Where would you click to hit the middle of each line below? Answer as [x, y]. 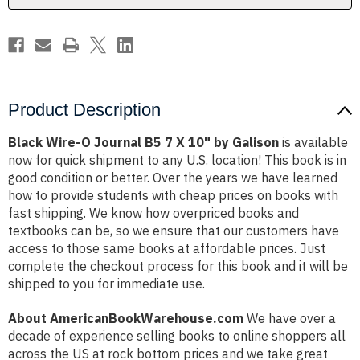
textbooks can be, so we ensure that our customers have [174, 231]
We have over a [290, 319]
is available [313, 143]
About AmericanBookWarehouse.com [126, 319]
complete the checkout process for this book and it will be [178, 266]
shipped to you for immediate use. [106, 284]
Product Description [84, 110]
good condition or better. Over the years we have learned [173, 178]
